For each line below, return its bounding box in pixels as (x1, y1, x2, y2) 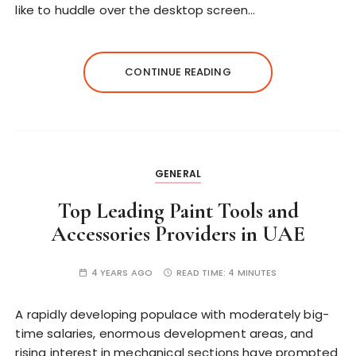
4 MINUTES (228, 265, 277, 279)
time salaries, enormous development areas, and (15, 324, 314, 342)
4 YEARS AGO (91, 265, 153, 279)
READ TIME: (176, 265, 229, 279)
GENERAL (154, 166, 202, 180)
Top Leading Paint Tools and (57, 197, 299, 224)
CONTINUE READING (125, 64, 231, 79)
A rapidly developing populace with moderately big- (15, 305, 329, 323)
